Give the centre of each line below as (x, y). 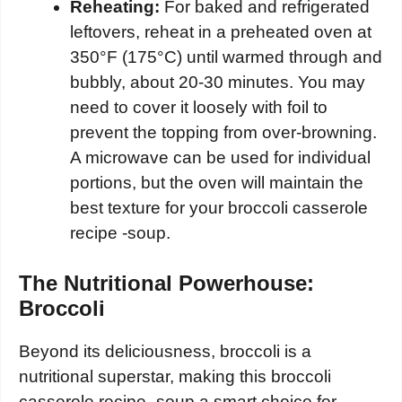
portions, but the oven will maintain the (217, 182)
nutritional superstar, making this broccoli (175, 377)
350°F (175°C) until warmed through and (226, 57)
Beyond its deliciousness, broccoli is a (165, 352)
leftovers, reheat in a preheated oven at (221, 31)
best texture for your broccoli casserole (219, 207)
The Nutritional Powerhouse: (166, 284)
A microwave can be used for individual (220, 157)
